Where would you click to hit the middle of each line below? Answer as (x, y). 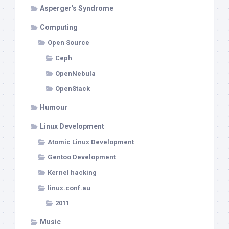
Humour (54, 108)
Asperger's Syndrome (77, 8)
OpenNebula (75, 74)
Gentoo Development (82, 157)
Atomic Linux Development (91, 142)
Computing (59, 27)
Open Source (68, 43)
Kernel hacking (72, 173)
